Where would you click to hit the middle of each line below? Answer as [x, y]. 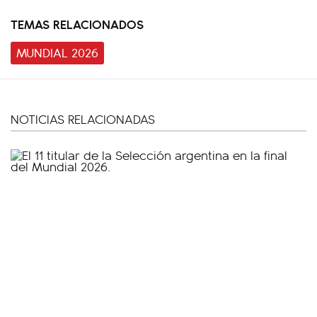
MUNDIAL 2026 [57, 52]
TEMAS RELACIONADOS [77, 24]
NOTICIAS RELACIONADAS [83, 119]
